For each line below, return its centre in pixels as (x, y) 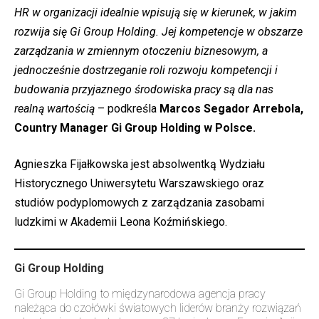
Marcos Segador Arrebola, (231, 108)
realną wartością (56, 108)
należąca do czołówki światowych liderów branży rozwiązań (158, 308)
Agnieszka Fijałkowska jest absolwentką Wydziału (140, 164)
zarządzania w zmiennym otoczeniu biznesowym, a (141, 51)
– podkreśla (129, 108)
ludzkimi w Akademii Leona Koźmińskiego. (121, 221)
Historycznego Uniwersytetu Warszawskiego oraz (139, 183)
